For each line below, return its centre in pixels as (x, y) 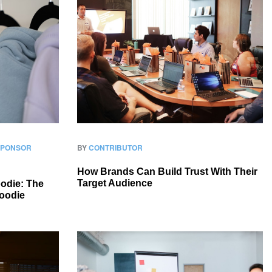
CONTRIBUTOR (116, 148)
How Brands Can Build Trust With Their (167, 172)
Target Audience (115, 183)
